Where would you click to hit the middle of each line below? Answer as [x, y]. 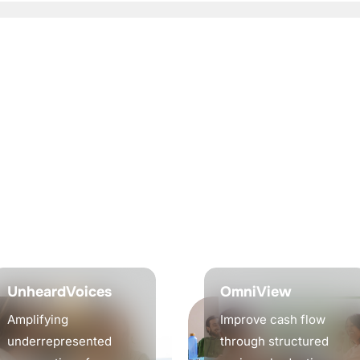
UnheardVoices [59, 292]
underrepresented [59, 342]
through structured [274, 342]
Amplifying [38, 320]
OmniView [256, 292]
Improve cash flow [273, 320]
